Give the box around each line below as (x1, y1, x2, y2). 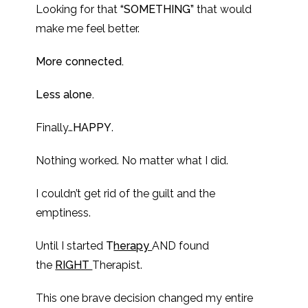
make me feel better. (36, 22, 140, 35)
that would (194, 3, 252, 16)
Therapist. (92, 258, 143, 272)
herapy (113, 239, 153, 252)
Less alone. (36, 88, 95, 101)
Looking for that (36, 3, 121, 16)
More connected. (36, 55, 124, 68)
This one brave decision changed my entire (36, 291, 254, 305)
